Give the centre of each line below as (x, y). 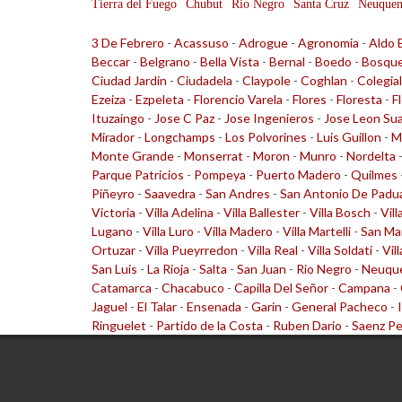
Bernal (287, 61)
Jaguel (109, 306)
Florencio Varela (238, 99)
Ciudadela (205, 80)
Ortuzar (114, 250)
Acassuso (201, 43)
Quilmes (374, 175)
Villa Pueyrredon (192, 250)
